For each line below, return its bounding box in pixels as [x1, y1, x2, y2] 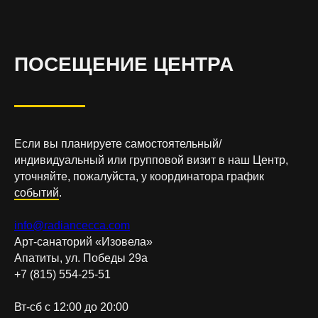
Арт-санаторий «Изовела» [14, 236, 153, 248]
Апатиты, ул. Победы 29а [14, 252, 148, 265]
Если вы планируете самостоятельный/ [14, 138, 221, 150]
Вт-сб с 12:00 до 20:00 [14, 301, 128, 314]
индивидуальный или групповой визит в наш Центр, [14, 154, 288, 167]
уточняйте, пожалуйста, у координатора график [14, 170, 264, 183]
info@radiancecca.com [14, 219, 130, 232]
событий [14, 187, 59, 199]
